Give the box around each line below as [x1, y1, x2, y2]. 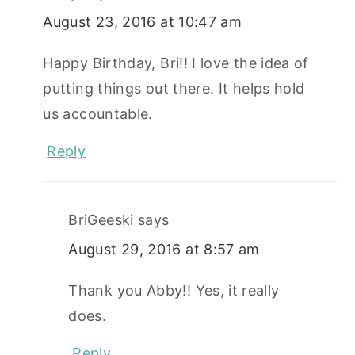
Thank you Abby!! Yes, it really [68, 281, 280, 299]
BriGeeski [68, 211, 134, 228]
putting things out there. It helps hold [43, 79, 305, 97]
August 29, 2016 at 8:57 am [68, 240, 260, 258]
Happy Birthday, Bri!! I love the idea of [43, 54, 309, 71]
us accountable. [43, 105, 153, 122]
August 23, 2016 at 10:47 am [43, 13, 242, 30]
